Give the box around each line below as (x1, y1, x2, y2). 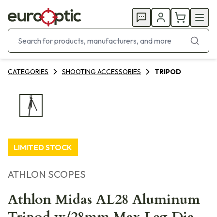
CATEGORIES (8, 67, 48, 76)
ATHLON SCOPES (8, 168, 86, 180)
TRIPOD (155, 67, 181, 76)
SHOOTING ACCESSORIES (62, 67, 141, 76)
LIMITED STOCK (14, 142, 72, 152)
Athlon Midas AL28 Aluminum (8, 190, 200, 209)
